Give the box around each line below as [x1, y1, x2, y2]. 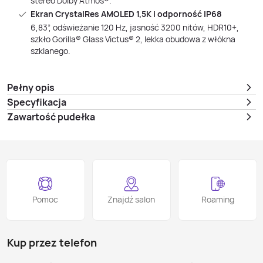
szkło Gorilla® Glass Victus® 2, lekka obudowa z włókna [31, 33, 235, 45]
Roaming [201, 194, 234, 205]
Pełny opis [7, 81, 55, 94]
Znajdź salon [107, 194, 156, 205]
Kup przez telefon [7, 235, 97, 249]
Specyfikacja [7, 96, 66, 109]
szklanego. [31, 45, 70, 56]
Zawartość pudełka [7, 110, 95, 123]
